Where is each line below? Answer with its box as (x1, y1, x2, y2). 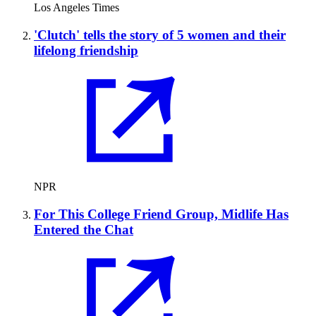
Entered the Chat (34, 222, 133, 238)
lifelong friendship (34, 42, 138, 58)
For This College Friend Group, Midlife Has (34, 207, 288, 222)
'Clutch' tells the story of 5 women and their (34, 27, 286, 42)
